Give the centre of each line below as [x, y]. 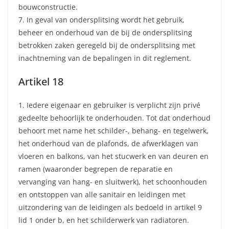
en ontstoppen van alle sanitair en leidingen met [102, 195]
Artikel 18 [41, 82]
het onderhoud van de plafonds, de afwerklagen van [108, 144]
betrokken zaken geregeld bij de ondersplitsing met [107, 45]
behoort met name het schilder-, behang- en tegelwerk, [113, 131]
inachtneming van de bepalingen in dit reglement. [105, 58]
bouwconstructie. [48, 7]
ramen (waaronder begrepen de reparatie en [96, 169]
